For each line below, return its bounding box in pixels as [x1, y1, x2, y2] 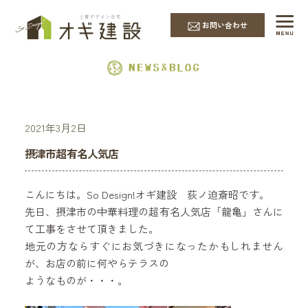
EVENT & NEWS [105, 17, 203, 37]
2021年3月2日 [24, 120, 87, 135]
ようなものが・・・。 [24, 273, 128, 287]
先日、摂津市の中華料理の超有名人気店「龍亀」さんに [24, 204, 284, 219]
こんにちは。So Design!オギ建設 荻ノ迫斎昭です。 [24, 187, 269, 201]
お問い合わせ [200, 19, 248, 31]
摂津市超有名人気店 [24, 145, 119, 162]
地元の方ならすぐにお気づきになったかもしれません [24, 239, 284, 253]
